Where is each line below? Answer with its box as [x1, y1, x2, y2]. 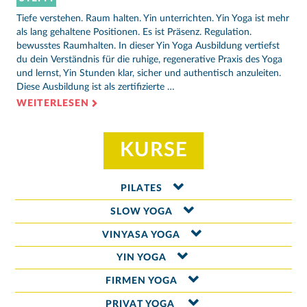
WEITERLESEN [16, 98, 89, 108]
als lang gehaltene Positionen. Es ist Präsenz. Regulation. [16, 27, 251, 37]
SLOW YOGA [110, 206, 173, 217]
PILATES [120, 184, 162, 193]
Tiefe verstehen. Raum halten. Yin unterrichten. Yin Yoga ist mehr [16, 13, 289, 23]
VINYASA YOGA [102, 230, 181, 240]
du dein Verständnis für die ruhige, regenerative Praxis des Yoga [16, 54, 282, 64]
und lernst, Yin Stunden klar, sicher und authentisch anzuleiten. [16, 68, 281, 78]
